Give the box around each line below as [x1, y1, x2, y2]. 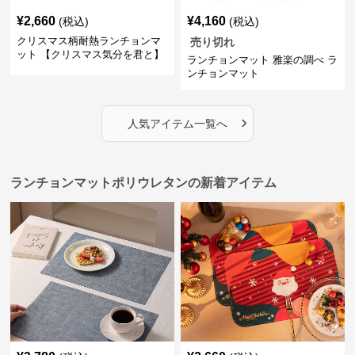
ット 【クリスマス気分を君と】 [17, 48, 165, 60]
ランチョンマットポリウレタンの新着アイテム [10, 176, 277, 189]
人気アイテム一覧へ [127, 117, 227, 130]
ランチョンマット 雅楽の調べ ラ [186, 54, 338, 66]
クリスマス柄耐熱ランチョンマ [17, 35, 162, 47]
